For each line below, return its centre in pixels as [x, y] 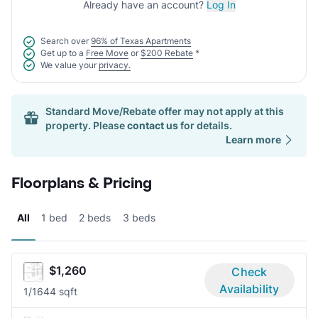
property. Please [85, 126]
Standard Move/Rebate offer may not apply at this [165, 111]
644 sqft [57, 292]
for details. [205, 126]
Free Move [107, 53]
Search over [65, 41]
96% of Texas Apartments [141, 41]
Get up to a [62, 53]
